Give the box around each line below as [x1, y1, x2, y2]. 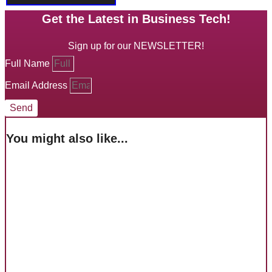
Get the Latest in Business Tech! [41, 12, 231, 25]
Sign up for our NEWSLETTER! [68, 40, 204, 51]
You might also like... [6, 131, 128, 145]
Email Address [5, 80, 70, 90]
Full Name [5, 58, 52, 69]
